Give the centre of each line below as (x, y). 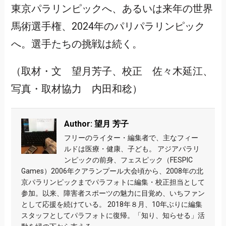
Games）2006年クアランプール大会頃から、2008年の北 (112, 171)
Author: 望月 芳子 (96, 124)
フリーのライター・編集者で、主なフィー (131, 138)
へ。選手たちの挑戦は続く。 (76, 44)
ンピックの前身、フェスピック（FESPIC (128, 160)
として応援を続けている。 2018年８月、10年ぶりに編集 (111, 205)
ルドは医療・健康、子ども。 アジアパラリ (132, 149)
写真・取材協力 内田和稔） (76, 89)
